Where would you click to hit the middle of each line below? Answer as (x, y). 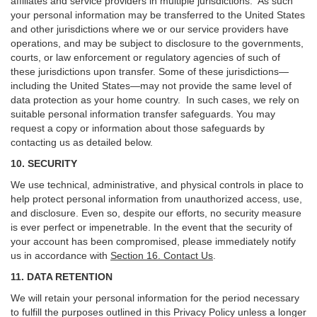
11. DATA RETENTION (62, 277)
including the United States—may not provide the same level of (151, 86)
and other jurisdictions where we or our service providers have (150, 29)
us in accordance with (60, 255)
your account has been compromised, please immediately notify (153, 241)
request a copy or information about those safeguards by (138, 128)
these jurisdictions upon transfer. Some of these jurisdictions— (150, 71)
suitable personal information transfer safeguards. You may (143, 114)
